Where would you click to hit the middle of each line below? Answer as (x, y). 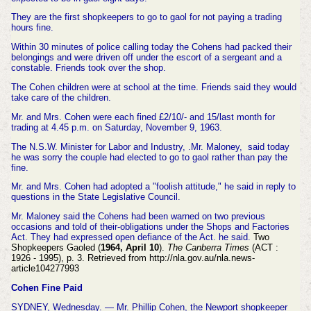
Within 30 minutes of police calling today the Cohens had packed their (151, 47)
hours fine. (32, 28)
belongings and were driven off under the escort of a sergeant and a (146, 58)
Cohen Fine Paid (47, 288)
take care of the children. (61, 98)
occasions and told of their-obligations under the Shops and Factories (150, 227)
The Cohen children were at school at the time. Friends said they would (153, 87)
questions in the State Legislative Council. (95, 197)
